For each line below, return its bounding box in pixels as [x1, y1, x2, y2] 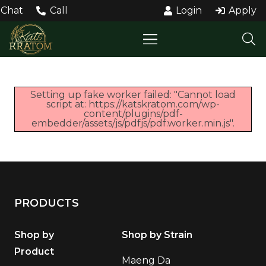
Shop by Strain [122, 229, 193, 240]
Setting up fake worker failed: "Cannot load [30, 89, 236, 100]
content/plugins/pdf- [83, 108, 183, 119]
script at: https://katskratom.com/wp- [46, 99, 220, 110]
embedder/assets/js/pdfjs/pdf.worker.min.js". [31, 118, 235, 129]
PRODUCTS [14, 197, 79, 210]
